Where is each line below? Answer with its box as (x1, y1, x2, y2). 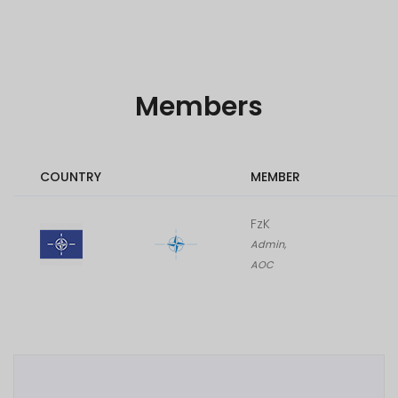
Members (135, 88, 263, 125)
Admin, (251, 237, 286, 251)
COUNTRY (40, 168, 101, 186)
